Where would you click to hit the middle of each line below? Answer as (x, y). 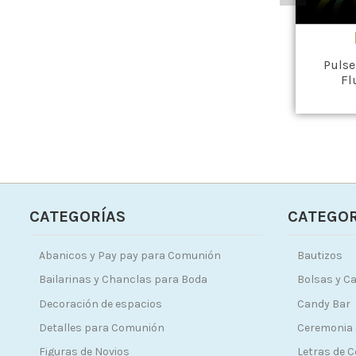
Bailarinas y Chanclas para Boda (123, 280)
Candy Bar (324, 304)
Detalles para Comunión (102, 327)
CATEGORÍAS (77, 217)
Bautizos (320, 256)
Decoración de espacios (101, 304)
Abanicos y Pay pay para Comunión (130, 256)
